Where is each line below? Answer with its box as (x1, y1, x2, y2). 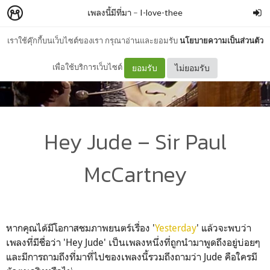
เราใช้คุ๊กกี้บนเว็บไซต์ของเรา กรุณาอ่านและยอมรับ (7, 36, 180, 45)
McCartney (83, 157, 187, 190)
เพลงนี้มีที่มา (87, 7, 131, 17)
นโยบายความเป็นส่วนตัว (179, 36, 263, 45)
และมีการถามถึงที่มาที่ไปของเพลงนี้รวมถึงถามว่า (6, 250, 204, 263)
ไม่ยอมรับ (175, 62, 210, 73)
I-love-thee (140, 7, 183, 17)
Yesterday (155, 221, 196, 234)
